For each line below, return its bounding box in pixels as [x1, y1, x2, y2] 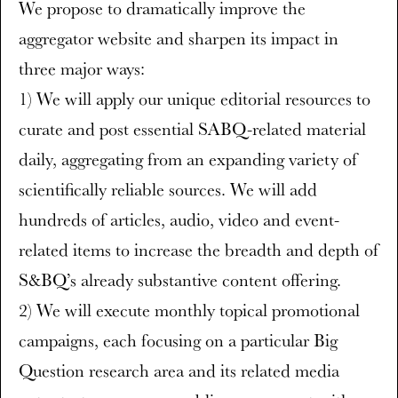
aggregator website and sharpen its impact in [19, 27, 338, 50]
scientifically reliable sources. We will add [19, 178, 317, 201]
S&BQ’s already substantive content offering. [19, 268, 341, 291]
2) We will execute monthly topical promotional [19, 298, 360, 322]
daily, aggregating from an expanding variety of [19, 147, 357, 171]
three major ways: [19, 57, 145, 80]
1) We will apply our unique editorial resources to [19, 87, 370, 110]
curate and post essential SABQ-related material [19, 117, 366, 140]
